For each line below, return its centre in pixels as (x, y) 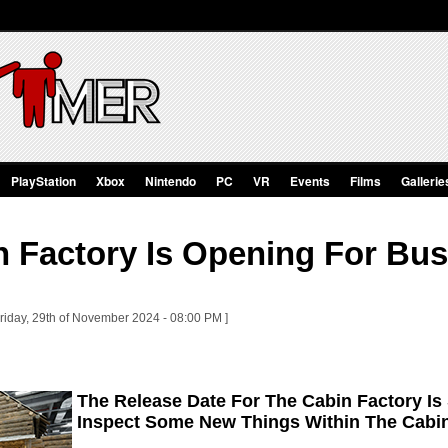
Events (310, 181)
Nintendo (170, 181)
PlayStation (43, 181)
